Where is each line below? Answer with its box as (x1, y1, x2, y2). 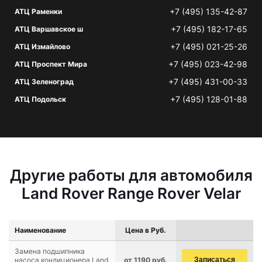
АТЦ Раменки (15, 7, 62, 16)
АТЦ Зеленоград (15, 77, 74, 86)
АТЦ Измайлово (15, 42, 70, 51)
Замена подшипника (15, 247, 85, 256)
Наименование (15, 226, 66, 235)
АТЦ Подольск (15, 95, 66, 104)
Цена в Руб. (125, 226, 166, 235)
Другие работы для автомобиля (9, 166, 253, 184)
